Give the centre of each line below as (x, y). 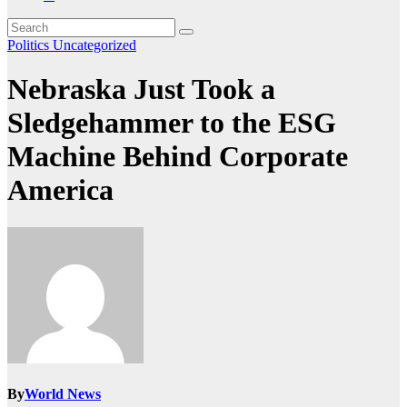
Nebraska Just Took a (141, 89)
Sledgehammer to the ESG (172, 123)
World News (63, 394)
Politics (30, 45)
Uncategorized (94, 45)
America (60, 190)
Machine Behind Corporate (178, 157)
